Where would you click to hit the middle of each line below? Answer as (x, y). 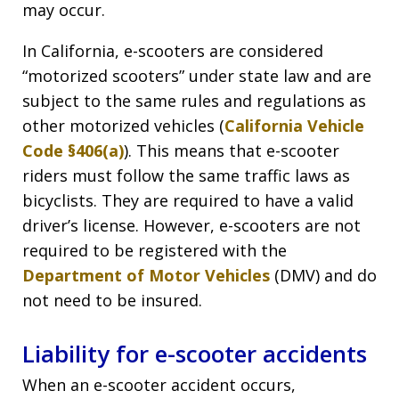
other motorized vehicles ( (123, 125)
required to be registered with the (155, 250)
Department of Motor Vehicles (146, 275)
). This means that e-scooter (232, 150)
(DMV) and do (323, 275)
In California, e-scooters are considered (173, 50)
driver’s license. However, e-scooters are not (191, 225)
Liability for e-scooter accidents (195, 353)
